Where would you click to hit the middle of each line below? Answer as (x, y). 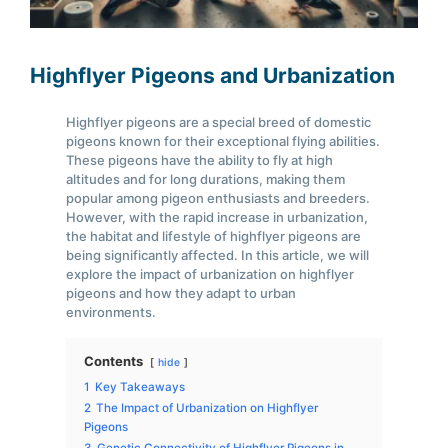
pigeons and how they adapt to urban (181, 293)
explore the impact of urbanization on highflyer (210, 274)
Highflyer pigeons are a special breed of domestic (219, 122)
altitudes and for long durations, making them (206, 179)
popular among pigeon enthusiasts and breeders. (218, 198)
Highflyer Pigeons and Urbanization (212, 76)
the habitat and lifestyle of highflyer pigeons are (214, 236)
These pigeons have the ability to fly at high (200, 160)
